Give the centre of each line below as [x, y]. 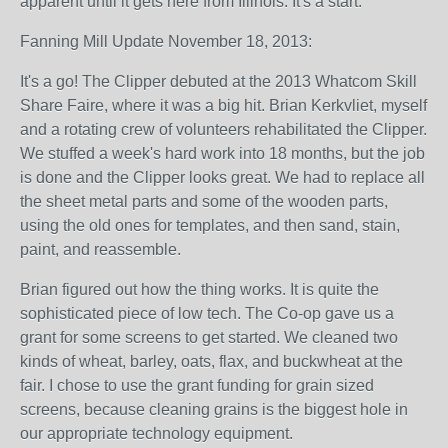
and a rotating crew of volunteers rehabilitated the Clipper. [223, 129]
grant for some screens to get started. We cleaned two [209, 337]
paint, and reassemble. [100, 249]
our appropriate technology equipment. [156, 433]
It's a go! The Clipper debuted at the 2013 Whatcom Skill [218, 81]
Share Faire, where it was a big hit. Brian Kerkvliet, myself [223, 105]
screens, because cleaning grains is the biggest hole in [214, 409]
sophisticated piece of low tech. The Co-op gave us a [207, 313]
